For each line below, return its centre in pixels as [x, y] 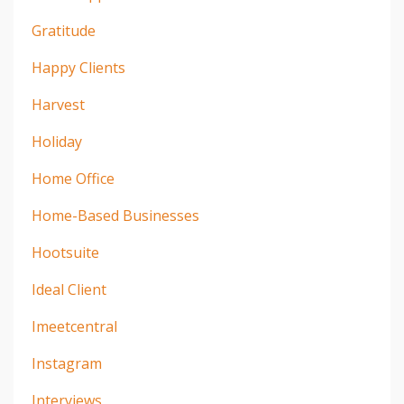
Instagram [67, 364]
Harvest [58, 105]
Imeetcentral [74, 327]
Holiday [57, 142]
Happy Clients [78, 68]
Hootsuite [65, 253]
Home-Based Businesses [115, 216]
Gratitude [64, 31]
